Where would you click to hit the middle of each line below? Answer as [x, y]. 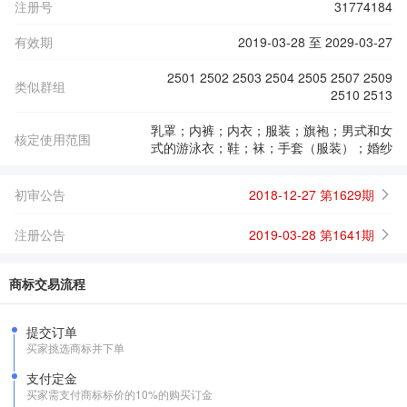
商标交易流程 [47, 283]
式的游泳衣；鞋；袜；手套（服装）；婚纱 [272, 147]
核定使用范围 [53, 139]
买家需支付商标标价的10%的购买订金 [119, 394]
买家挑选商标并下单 [75, 347]
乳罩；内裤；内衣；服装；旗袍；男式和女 [272, 130]
